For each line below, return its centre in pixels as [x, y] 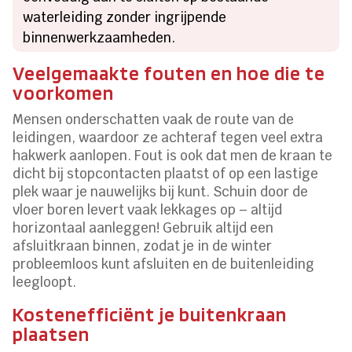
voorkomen [64, 92]
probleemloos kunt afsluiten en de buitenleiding [164, 264]
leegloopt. [45, 282]
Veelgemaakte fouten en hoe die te [169, 73]
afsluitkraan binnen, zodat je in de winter [143, 246]
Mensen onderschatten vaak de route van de [154, 119]
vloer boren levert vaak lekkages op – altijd [148, 209]
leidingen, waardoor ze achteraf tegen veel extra [168, 137]
